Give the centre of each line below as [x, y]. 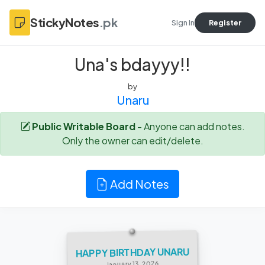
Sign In [183, 22]
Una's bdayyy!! [132, 64]
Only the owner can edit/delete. [132, 140]
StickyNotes [65, 22]
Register [225, 22]
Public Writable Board [83, 126]
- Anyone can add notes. [190, 126]
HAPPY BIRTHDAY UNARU [132, 252]
